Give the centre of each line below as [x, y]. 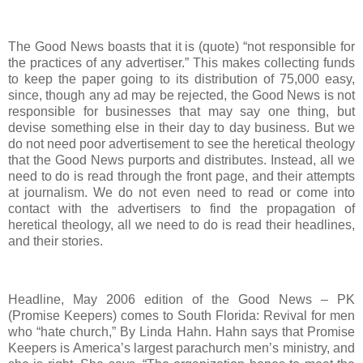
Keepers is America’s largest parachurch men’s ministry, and [181, 348]
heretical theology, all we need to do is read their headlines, [181, 225]
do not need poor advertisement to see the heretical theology [181, 144]
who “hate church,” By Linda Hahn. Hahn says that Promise [181, 331]
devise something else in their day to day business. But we [181, 128]
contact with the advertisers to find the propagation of [181, 209]
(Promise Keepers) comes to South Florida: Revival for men [181, 315]
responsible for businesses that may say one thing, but [181, 112]
